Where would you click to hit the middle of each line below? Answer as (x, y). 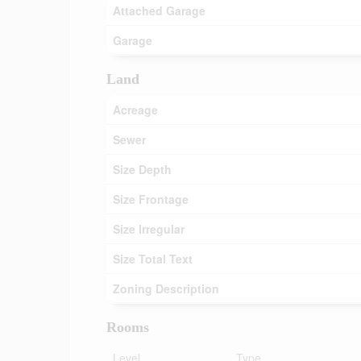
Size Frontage (151, 199)
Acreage (135, 110)
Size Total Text (153, 259)
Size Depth (142, 169)
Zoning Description (166, 288)
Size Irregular (149, 229)
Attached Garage (159, 10)
